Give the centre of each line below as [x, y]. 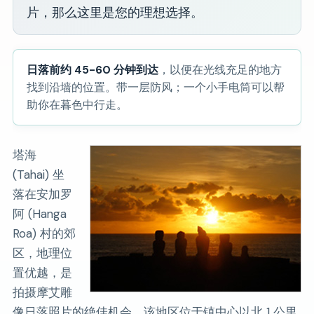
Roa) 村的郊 [44, 234]
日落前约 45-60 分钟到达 [93, 69]
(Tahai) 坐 [38, 175]
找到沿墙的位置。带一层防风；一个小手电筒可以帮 [156, 87]
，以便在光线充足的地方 [220, 69]
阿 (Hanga [39, 214]
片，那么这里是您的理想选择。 [115, 12]
